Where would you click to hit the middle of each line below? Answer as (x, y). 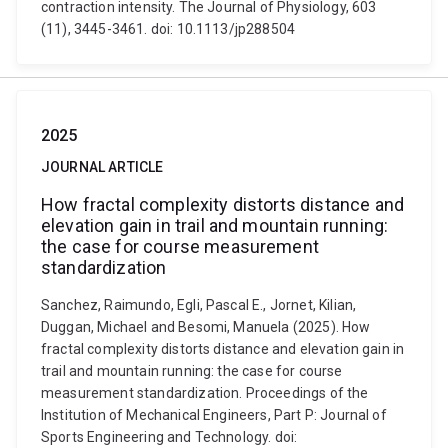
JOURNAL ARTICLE (102, 167)
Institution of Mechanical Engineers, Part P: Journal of (214, 415)
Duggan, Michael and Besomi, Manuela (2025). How (206, 327)
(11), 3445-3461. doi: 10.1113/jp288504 (168, 29)
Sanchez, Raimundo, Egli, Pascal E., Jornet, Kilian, (199, 305)
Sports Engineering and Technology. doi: (169, 437)
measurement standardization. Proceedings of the (205, 393)
